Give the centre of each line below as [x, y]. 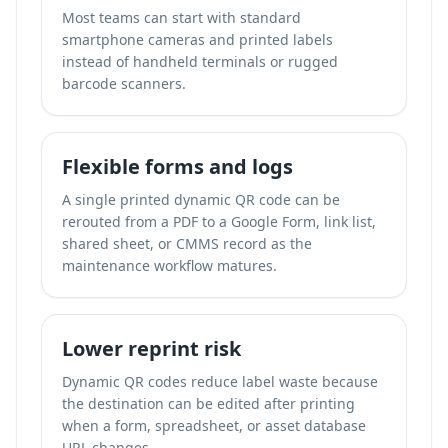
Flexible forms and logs [177, 166]
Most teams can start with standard [181, 17]
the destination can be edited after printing [208, 403]
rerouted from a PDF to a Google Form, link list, [219, 221]
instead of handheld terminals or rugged [200, 61]
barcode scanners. [124, 83]
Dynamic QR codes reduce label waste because [220, 381]
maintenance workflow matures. [169, 265]
